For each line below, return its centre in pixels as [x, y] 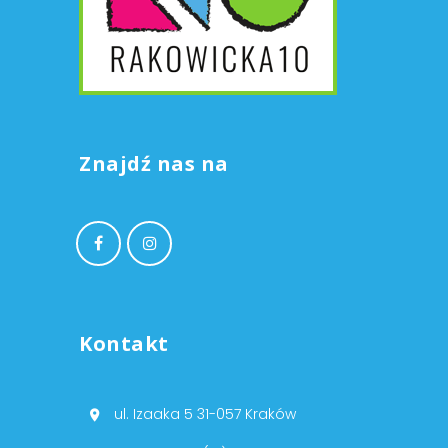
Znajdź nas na [154, 164]
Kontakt [124, 344]
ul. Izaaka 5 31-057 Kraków [205, 414]
